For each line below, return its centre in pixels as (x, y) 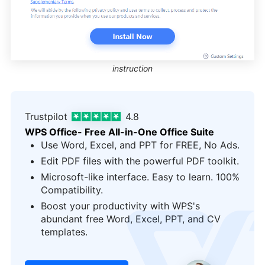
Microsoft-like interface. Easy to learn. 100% (140, 177)
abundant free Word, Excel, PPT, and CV (131, 219)
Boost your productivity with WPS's (120, 206)
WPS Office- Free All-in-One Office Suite (119, 132)
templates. (64, 232)
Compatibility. (72, 190)
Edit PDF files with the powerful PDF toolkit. (140, 161)
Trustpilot (46, 117)
